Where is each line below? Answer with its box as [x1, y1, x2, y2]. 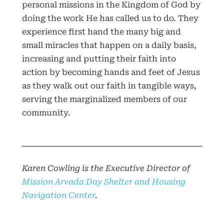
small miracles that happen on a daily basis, [21, 40, 196, 50]
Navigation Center [21, 190, 95, 200]
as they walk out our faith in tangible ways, [21, 81, 196, 91]
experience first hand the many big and [21, 27, 181, 37]
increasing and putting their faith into [21, 54, 176, 64]
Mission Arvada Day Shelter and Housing [21, 176, 185, 186]
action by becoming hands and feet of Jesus [21, 67, 200, 77]
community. [21, 108, 70, 118]
